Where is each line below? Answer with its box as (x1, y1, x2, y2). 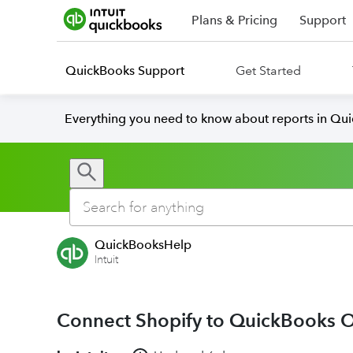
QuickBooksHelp (95, 237, 191, 252)
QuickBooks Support (65, 63, 184, 78)
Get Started (236, 63, 301, 78)
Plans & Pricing (191, 13, 277, 28)
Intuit (95, 252, 118, 267)
